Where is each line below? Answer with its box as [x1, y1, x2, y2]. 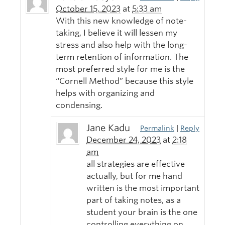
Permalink [140, 124, 174, 133]
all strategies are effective [86, 159, 185, 169]
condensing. [56, 100, 102, 110]
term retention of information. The [56, 52, 188, 62]
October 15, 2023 [56, 4, 121, 14]
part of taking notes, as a [86, 195, 181, 205]
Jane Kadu [86, 123, 130, 134]
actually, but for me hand [86, 171, 182, 181]
